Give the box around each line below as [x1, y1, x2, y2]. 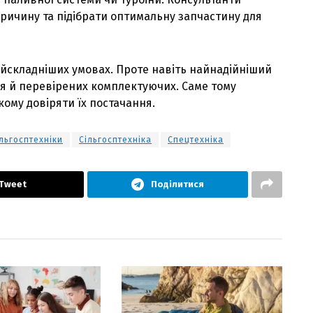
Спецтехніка [168, 135, 224, 145]
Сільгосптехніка [79, 135, 152, 145]
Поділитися [150, 179, 204, 190]
